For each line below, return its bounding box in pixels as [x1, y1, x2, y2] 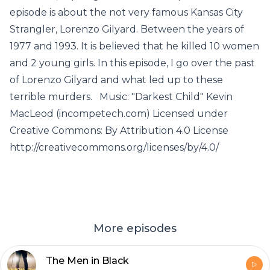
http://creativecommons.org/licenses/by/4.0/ [10, 142, 219, 153]
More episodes [93, 222, 177, 235]
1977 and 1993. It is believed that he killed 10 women [10, 40, 259, 52]
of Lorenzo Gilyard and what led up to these [10, 74, 223, 86]
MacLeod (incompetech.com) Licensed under [10, 108, 228, 119]
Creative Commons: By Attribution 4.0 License [10, 125, 228, 136]
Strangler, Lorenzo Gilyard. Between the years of [10, 24, 244, 35]
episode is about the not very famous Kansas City [10, 7, 243, 18]
